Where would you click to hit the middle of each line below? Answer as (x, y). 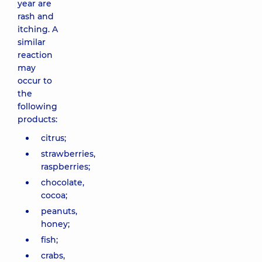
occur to (35, 81)
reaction (35, 55)
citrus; (54, 138)
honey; (55, 224)
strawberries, (68, 154)
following (37, 106)
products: (37, 119)
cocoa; (54, 195)
